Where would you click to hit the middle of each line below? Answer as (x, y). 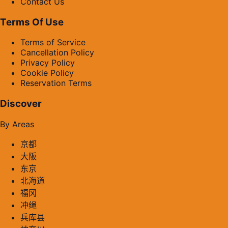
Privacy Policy (48, 63)
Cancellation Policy (57, 53)
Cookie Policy (47, 73)
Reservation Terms (56, 83)
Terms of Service (53, 42)
